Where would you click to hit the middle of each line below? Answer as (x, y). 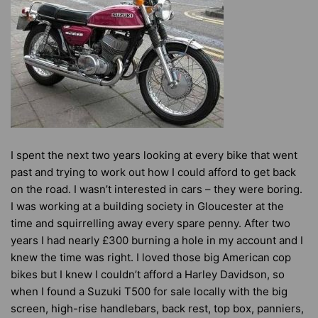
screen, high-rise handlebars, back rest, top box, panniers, (157, 308)
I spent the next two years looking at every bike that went (154, 155)
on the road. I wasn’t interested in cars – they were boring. (157, 189)
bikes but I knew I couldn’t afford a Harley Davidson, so (148, 274)
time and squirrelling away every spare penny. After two (150, 223)
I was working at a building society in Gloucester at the (147, 206)
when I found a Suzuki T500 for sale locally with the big (149, 291)
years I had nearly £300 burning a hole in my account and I (157, 240)
